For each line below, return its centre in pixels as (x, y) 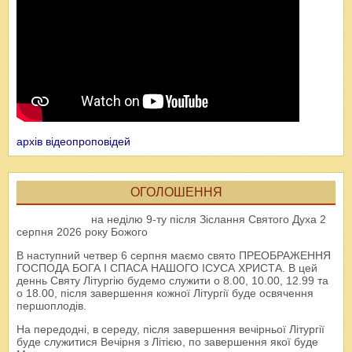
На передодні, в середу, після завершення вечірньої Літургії (170, 330)
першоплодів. (51, 306)
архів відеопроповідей (73, 142)
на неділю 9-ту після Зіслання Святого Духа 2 (209, 220)
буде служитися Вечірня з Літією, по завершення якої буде (167, 342)
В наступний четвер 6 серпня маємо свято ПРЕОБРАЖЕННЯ (174, 256)
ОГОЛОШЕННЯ (176, 192)
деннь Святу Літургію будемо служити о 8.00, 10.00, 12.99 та (172, 281)
